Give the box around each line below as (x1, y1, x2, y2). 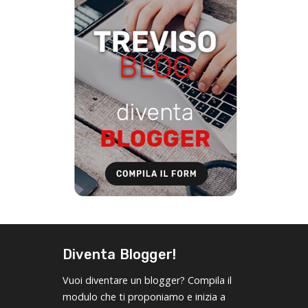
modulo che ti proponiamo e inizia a (63, 290, 225, 303)
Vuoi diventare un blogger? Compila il (63, 274, 232, 287)
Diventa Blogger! (63, 246, 177, 263)
